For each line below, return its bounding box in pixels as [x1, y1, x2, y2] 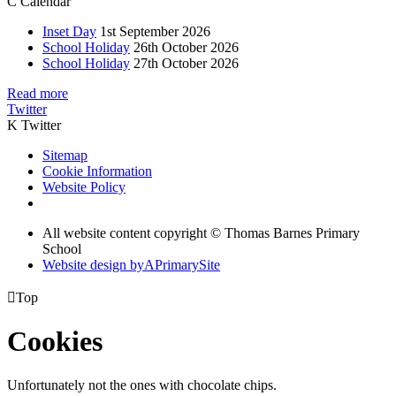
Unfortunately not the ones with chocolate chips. [7, 377, 277, 392]
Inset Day [42, 23, 96, 39]
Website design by [42, 256, 144, 272]
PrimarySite [155, 256, 220, 272]
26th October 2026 [133, 39, 239, 55]
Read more [7, 85, 68, 101]
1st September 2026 [100, 23, 210, 39]
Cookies [7, 325, 103, 358]
